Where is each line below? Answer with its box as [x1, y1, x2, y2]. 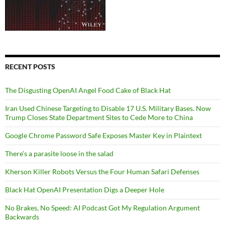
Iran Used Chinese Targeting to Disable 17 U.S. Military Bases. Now [5, 104, 211, 113]
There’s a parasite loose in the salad [5, 149, 114, 158]
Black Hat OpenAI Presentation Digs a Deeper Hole [5, 185, 164, 194]
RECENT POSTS [5, 62, 55, 71]
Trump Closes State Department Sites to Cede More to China [5, 113, 193, 122]
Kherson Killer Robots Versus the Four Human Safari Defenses [5, 167, 199, 176]
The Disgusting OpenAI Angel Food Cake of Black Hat [5, 86, 171, 95]
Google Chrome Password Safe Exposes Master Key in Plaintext [5, 131, 202, 140]
